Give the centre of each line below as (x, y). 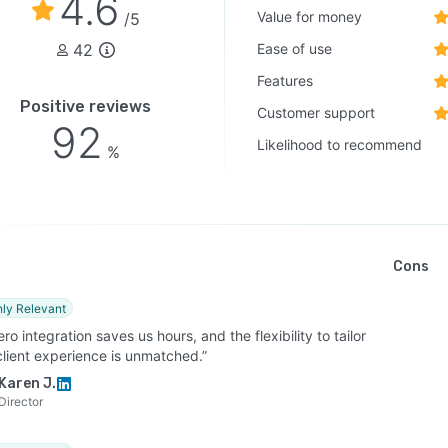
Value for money (310, 16)
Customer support (316, 112)
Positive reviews (86, 106)
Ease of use (295, 48)
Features (285, 80)
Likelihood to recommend (340, 144)
